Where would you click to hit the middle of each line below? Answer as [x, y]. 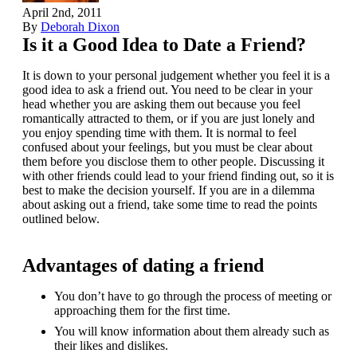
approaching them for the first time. [142, 310]
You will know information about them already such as [192, 331]
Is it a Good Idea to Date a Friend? [164, 44]
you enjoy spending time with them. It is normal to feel [159, 132]
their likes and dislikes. [111, 345]
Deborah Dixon [80, 26]
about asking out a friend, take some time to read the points [170, 204]
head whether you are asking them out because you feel [161, 104]
